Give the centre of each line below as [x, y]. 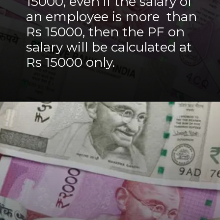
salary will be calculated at [109, 47]
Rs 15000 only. [71, 62]
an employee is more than [112, 16]
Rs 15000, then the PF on [106, 32]
